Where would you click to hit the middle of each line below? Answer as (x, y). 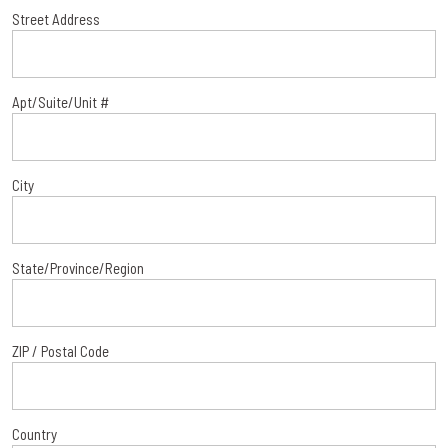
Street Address (56, 18)
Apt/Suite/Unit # (60, 101)
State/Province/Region (78, 267)
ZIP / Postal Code (60, 350)
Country (34, 433)
